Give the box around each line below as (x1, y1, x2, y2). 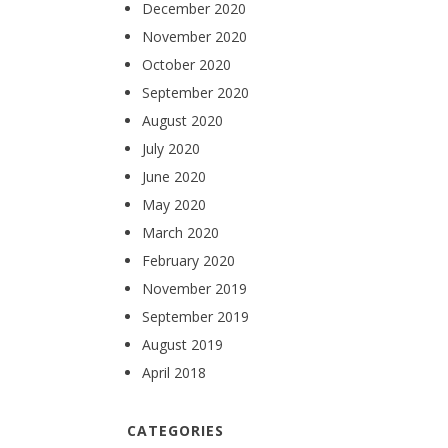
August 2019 (142, 335, 223, 354)
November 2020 (142, 27, 247, 46)
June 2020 (142, 167, 206, 186)
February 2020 (142, 251, 235, 270)
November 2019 (142, 279, 247, 298)
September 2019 (142, 307, 249, 326)
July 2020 (142, 139, 200, 158)
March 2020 (142, 223, 219, 242)
